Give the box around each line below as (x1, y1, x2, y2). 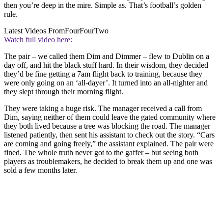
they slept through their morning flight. (4, 87, 123, 96)
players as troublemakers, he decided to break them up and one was (4, 157, 212, 165)
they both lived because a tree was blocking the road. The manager (4, 121, 210, 130)
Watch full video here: (4, 35, 72, 44)
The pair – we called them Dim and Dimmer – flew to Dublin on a (4, 52, 209, 60)
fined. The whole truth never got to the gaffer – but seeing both (4, 148, 198, 157)
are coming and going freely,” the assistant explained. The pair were (4, 139, 214, 148)
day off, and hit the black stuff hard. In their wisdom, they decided (4, 60, 208, 69)
